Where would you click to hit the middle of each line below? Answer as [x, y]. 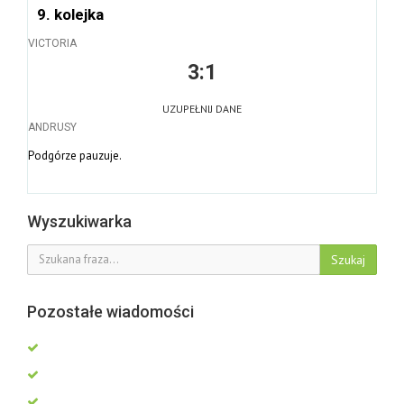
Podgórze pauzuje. [75, 155]
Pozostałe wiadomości [110, 311]
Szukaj [348, 259]
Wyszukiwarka [79, 221]
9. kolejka [70, 15]
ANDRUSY [52, 128]
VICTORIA [52, 43]
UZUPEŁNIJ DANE [202, 109]
